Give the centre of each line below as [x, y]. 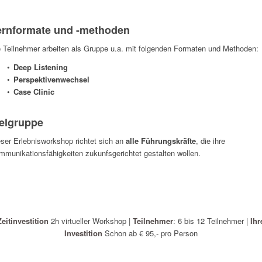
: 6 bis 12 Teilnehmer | [212, 221]
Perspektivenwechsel [51, 80]
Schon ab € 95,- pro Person [151, 233]
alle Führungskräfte [161, 141]
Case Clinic [34, 92]
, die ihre [210, 141]
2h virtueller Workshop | [92, 221]
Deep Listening [40, 67]
